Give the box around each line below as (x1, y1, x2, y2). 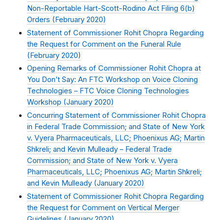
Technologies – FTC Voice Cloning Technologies (27, 86, 189, 96)
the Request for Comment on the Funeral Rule (27, 39, 181, 49)
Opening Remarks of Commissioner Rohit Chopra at (27, 64, 201, 73)
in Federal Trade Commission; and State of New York (27, 122, 205, 132)
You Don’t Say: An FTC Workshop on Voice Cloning (27, 75, 198, 84)
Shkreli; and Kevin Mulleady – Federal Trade (27, 145, 172, 154)
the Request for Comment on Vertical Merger (27, 203, 179, 212)
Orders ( (27, 15, 55, 24)
